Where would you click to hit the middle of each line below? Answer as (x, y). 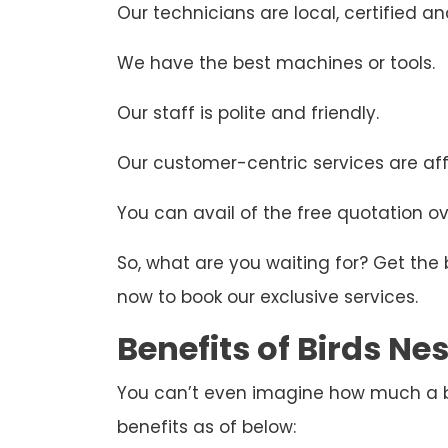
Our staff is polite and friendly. (248, 113)
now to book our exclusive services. (267, 297)
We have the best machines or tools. (276, 63)
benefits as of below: (206, 427)
